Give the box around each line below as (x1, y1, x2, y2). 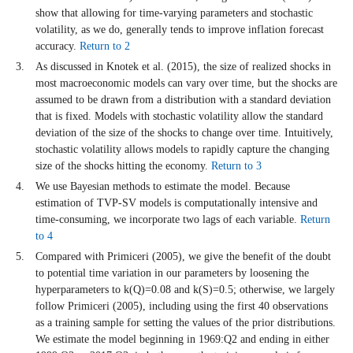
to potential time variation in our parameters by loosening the (35, 267, 309, 280)
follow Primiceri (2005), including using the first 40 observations (35, 300, 328, 313)
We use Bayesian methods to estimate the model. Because (35, 180, 290, 193)
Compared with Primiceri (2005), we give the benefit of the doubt (35, 251, 331, 263)
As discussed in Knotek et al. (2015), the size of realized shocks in (35, 61, 331, 73)
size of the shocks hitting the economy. (35, 160, 211, 173)
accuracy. (35, 40, 80, 53)
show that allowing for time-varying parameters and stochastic (35, 7, 313, 20)
